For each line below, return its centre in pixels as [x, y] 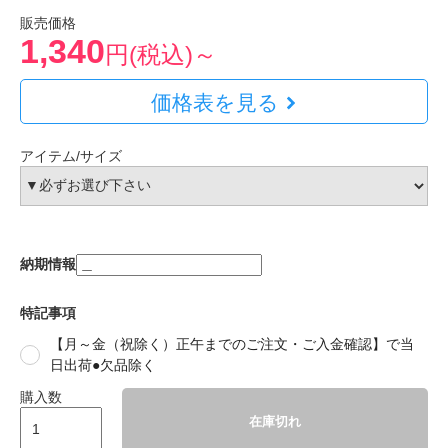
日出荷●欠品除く [103, 364]
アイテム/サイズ [71, 155]
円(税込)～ [161, 55]
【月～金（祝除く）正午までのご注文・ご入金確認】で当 [232, 343]
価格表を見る [214, 102]
